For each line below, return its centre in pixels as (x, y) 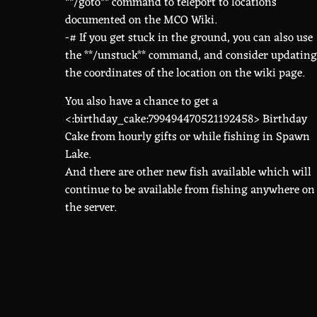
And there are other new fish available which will (188, 173)
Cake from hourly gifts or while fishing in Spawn (188, 137)
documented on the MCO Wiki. (141, 21)
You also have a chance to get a (142, 102)
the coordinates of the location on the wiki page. (185, 74)
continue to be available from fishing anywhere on (190, 190)
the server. (91, 208)
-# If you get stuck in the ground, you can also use (189, 38)
